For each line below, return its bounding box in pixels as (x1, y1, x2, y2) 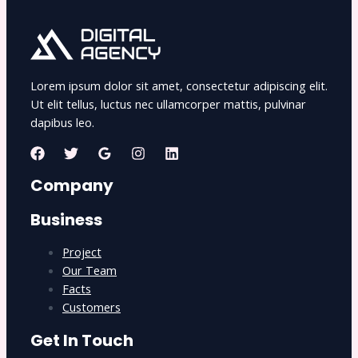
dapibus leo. (30, 113, 94, 130)
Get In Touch (30, 328, 133, 352)
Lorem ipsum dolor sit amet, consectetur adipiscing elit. (30, 77, 328, 93)
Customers (62, 299, 121, 316)
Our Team (62, 262, 117, 279)
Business (30, 208, 102, 231)
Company (30, 173, 113, 197)
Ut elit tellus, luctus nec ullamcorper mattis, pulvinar (30, 95, 306, 112)
